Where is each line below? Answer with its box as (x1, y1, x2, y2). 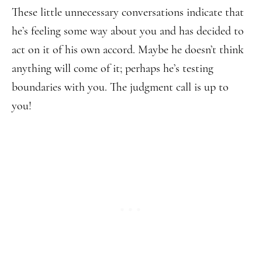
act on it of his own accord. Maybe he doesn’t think (12, 43, 244, 57)
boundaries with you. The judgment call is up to (12, 80, 229, 94)
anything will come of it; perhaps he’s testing (12, 61, 213, 75)
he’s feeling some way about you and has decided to (12, 24, 244, 38)
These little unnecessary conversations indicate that (12, 5, 244, 19)
